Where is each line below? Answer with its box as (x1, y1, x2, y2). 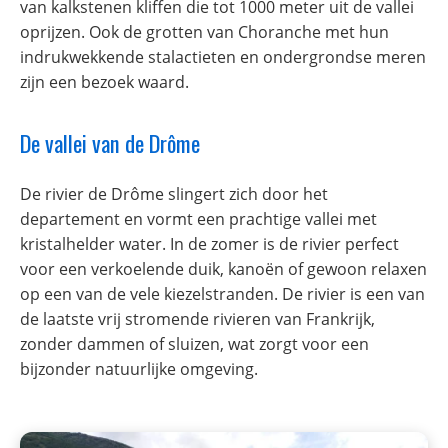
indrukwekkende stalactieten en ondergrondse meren (20, 46, 426, 69)
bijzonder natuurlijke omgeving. (20, 358, 258, 381)
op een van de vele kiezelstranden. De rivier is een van (20, 283, 425, 306)
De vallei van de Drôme (20, 126, 200, 160)
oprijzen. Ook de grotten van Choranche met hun (20, 21, 389, 44)
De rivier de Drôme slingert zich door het (20, 183, 328, 206)
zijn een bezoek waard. (20, 71, 189, 94)
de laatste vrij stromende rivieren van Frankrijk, (20, 308, 375, 331)
